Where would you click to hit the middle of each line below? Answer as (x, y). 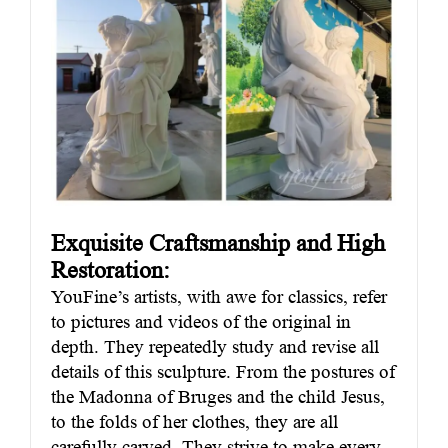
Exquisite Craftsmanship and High (218, 243)
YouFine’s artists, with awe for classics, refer (219, 297)
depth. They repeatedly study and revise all (215, 347)
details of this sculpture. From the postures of (223, 372)
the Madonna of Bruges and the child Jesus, (218, 397)
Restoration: (110, 270)
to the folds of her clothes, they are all (194, 422)
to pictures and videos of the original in (201, 322)
